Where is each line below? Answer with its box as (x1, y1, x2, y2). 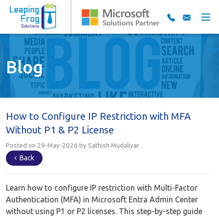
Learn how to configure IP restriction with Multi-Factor (6, 183, 197, 192)
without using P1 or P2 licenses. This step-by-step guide (6, 207, 202, 216)
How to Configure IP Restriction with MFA (6, 110, 191, 122)
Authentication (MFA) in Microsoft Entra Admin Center (6, 195, 198, 204)
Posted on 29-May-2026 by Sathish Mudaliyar (6, 142, 139, 149)
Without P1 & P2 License (6, 124, 114, 135)
